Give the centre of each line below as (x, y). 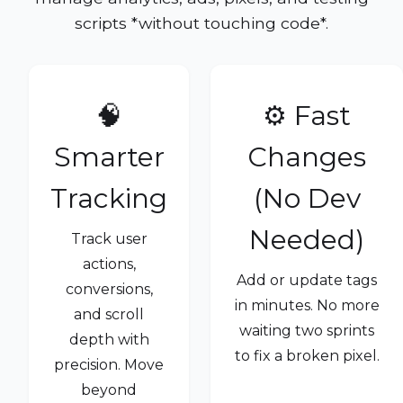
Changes (307, 157)
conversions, (109, 290)
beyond (109, 390)
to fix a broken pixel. (307, 356)
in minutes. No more (307, 306)
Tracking (109, 199)
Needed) (307, 240)
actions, (109, 264)
